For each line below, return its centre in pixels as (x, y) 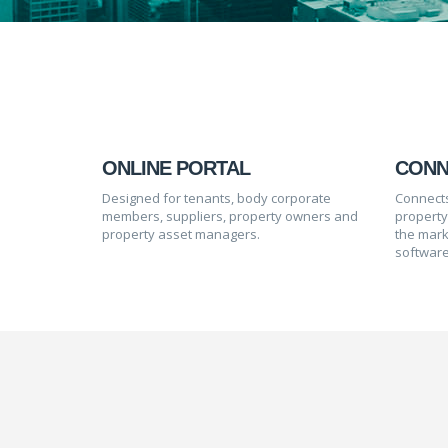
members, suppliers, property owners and (230, 216)
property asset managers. (181, 234)
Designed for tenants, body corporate (216, 198)
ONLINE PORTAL (176, 168)
